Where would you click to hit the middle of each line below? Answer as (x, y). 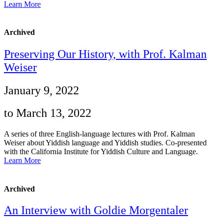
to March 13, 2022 (48, 113)
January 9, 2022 (41, 90)
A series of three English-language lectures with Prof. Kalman (99, 134)
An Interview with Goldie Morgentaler (96, 210)
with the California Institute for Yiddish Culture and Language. (101, 152)
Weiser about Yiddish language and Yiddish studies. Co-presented (105, 143)
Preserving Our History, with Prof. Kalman (105, 54)
